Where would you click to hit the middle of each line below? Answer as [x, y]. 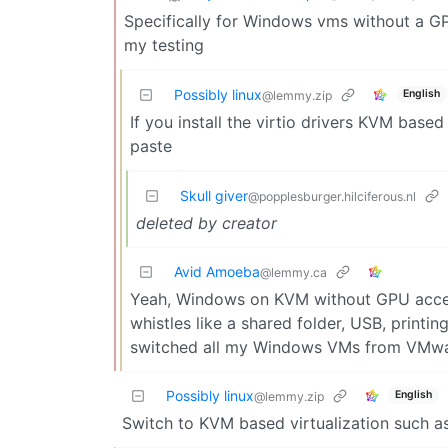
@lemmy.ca [293, 272]
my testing [164, 44]
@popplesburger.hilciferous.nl [332, 196]
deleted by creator [206, 222]
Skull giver [214, 195]
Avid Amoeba [217, 271]
